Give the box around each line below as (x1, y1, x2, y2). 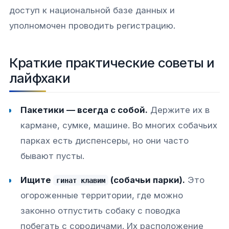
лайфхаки (9, 70, 70, 86)
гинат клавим (56, 176, 106, 185)
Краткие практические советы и (9, 55, 215, 71)
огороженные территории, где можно (20, 190, 184, 200)
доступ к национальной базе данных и (9, 5, 175, 16)
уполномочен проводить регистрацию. (9, 20, 175, 31)
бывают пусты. (20, 150, 85, 161)
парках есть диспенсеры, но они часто (20, 135, 189, 146)
